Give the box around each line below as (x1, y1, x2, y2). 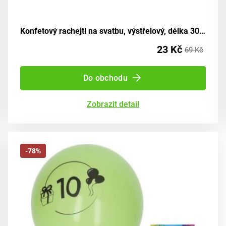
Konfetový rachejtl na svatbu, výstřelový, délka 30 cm (199, 26, 205, 36)
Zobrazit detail (87, 99, 139, 109)
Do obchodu (83, 73, 128, 83)
